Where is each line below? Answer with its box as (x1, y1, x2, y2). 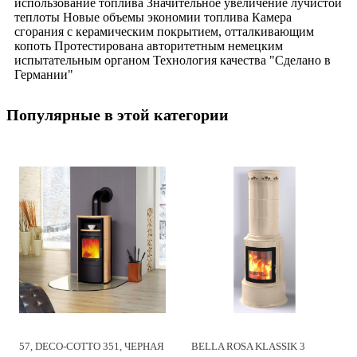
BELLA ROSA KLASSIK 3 (191, 340, 305, 353)
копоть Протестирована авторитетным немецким (14, 38, 283, 53)
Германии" (14, 67, 73, 81)
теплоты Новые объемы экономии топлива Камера (14, 10, 292, 24)
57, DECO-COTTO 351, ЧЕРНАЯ (19, 340, 164, 353)
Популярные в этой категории (6, 105, 229, 124)
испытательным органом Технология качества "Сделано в (14, 53, 331, 67)
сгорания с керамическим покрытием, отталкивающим (14, 24, 314, 38)
